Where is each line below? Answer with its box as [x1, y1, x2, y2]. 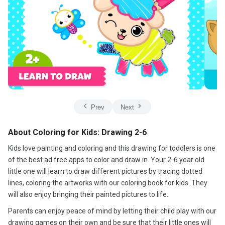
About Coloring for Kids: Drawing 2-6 [8, 128, 147, 137]
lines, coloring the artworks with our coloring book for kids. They [8, 179, 207, 187]
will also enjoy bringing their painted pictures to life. [8, 190, 168, 198]
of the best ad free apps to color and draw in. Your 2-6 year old [8, 156, 204, 164]
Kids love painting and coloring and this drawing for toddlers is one [8, 144, 215, 152]
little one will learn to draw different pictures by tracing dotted [8, 167, 202, 175]
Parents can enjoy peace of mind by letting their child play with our [8, 207, 216, 215]
